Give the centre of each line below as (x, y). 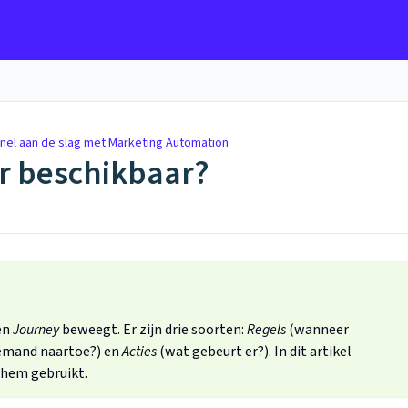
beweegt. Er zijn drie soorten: (153, 330)
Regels (266, 330)
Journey (36, 330)
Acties (139, 352)
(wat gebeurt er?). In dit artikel (254, 352)
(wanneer (317, 330)
